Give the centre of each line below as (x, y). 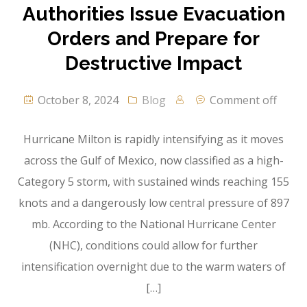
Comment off (243, 100)
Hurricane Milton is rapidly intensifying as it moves (153, 139)
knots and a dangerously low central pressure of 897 (153, 203)
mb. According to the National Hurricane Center (153, 224)
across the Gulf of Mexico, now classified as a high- (153, 161)
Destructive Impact (153, 64)
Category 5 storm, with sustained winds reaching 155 (153, 182)
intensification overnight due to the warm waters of (153, 267)
